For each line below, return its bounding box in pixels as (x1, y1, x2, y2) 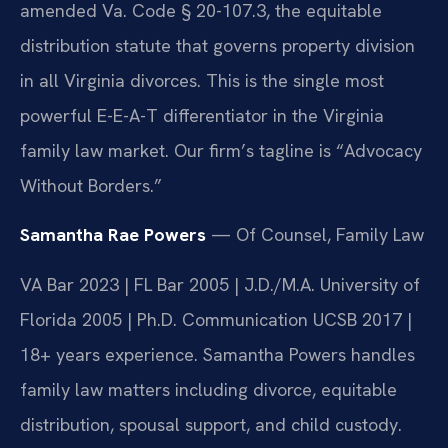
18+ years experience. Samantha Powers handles (20, 342, 415, 366)
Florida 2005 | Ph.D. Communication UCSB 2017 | (20, 307, 412, 331)
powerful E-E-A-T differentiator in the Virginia (20, 103, 384, 127)
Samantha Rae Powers (20, 223, 206, 247)
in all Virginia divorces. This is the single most (20, 68, 384, 92)
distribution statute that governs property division (20, 33, 415, 57)
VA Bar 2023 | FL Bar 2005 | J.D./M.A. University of (20, 272, 420, 296)
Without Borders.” (20, 173, 162, 197)
